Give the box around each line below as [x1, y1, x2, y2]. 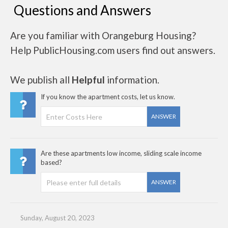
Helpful [72, 74, 105, 85]
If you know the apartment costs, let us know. [41, 93, 175, 101]
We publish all [10, 74, 72, 85]
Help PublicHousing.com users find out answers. [10, 44, 215, 56]
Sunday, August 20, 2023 [20, 214, 95, 222]
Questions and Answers [14, 2, 151, 18]
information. [105, 74, 159, 85]
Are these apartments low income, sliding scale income [41, 149, 202, 157]
